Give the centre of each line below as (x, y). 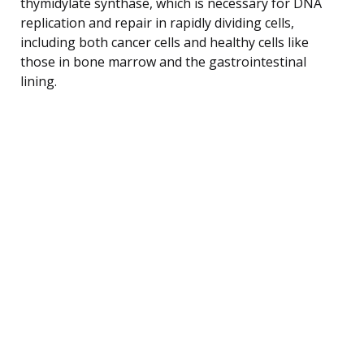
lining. (39, 81)
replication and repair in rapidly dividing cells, (157, 22)
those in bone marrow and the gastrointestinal (163, 61)
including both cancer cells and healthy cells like (165, 42)
